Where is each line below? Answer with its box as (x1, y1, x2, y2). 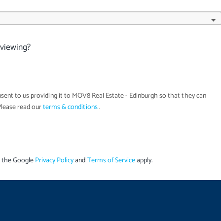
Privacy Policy (34, 154, 75, 166)
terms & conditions (41, 102, 99, 113)
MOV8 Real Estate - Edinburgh (70, 90, 160, 102)
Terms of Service (85, 154, 137, 166)
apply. (136, 154, 153, 166)
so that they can (159, 90, 206, 102)
